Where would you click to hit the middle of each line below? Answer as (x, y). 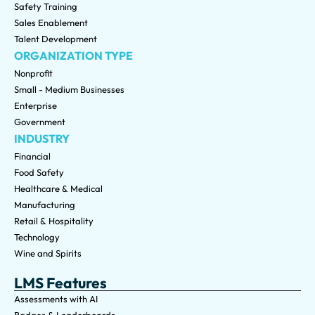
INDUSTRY (42, 139)
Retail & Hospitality (54, 221)
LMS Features (60, 283)
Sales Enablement (51, 23)
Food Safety (39, 173)
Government (40, 122)
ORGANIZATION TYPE (73, 56)
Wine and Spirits (48, 253)
